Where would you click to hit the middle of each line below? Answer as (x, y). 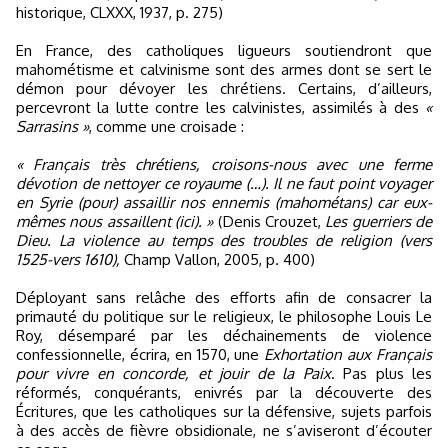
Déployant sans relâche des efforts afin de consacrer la (224, 297)
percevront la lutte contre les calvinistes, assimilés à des (220, 107)
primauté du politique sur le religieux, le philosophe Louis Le (224, 316)
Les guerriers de (379, 221)
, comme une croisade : (166, 126)
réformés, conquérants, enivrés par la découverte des (224, 392)
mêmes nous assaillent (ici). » (115, 221)
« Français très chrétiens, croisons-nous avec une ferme (224, 164)
